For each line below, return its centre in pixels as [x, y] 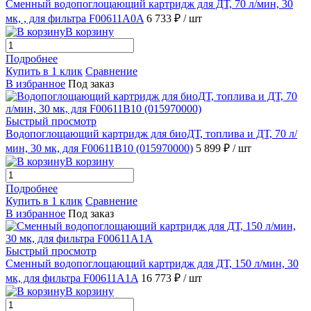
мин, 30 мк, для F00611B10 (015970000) [99, 148]
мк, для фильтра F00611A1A [72, 278]
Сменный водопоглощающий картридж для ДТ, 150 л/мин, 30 [152, 263]
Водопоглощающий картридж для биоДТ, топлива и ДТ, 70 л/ [151, 133]
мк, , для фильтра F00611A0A [75, 18]
